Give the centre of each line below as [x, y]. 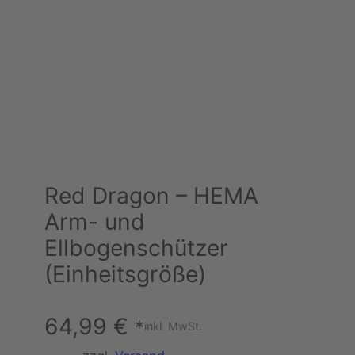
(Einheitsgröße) [125, 275]
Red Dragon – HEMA [151, 196]
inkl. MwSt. [173, 326]
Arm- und [95, 222]
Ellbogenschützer [136, 248]
